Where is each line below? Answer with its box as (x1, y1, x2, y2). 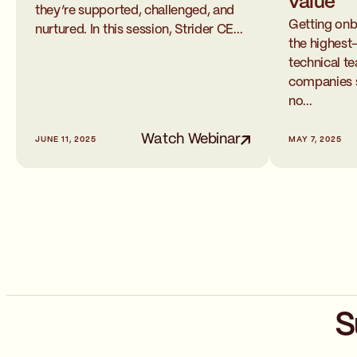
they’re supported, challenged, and (35, 5, 235, 18)
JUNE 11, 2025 (35, 135, 96, 144)
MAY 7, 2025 (288, 135, 342, 144)
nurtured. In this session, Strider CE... (35, 24, 243, 37)
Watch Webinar (140, 132, 241, 147)
